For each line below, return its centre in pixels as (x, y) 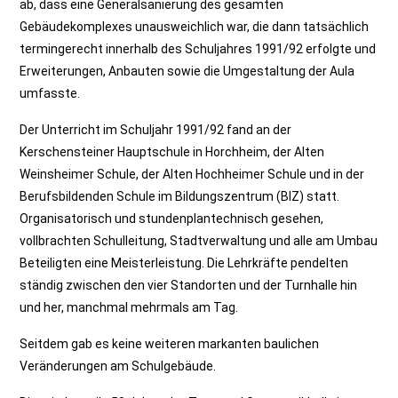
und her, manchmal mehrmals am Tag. (129, 307)
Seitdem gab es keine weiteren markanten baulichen (170, 344)
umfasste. (50, 93)
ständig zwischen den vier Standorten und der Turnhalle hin (189, 285)
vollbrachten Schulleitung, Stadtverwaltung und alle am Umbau (199, 241)
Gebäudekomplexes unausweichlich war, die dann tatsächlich (195, 27)
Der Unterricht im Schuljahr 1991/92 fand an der (156, 130)
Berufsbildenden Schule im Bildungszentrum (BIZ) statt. (180, 196)
